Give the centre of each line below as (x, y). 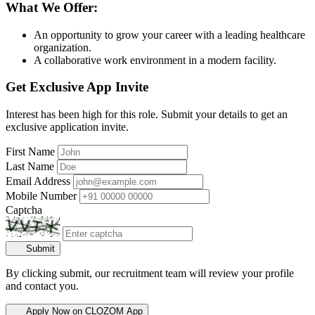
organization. (63, 47)
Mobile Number (41, 196)
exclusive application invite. (67, 127)
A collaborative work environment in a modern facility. (155, 60)
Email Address (38, 181)
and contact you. (42, 286)
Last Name (30, 167)
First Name (30, 152)
